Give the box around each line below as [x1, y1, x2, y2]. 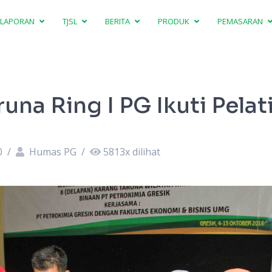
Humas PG [26, 145, 79, 158]
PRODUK [158, 15, 192, 27]
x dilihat [124, 145, 160, 158]
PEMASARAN [217, 15, 265, 27]
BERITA [105, 15, 132, 27]
